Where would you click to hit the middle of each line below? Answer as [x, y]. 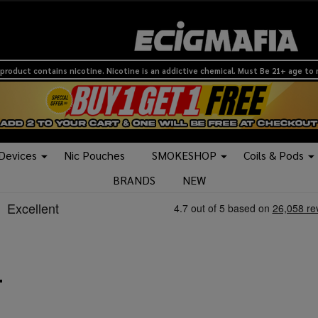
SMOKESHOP [184, 155]
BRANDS [134, 180]
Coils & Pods [274, 155]
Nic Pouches [94, 155]
